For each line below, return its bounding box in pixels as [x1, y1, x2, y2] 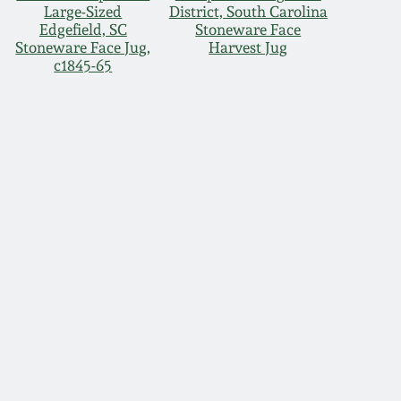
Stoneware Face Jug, [15, 38, 151, 56]
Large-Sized [44, 2, 123, 21]
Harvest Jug [209, 38, 288, 56]
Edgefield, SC [38, 20, 127, 38]
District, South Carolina [168, 2, 328, 21]
